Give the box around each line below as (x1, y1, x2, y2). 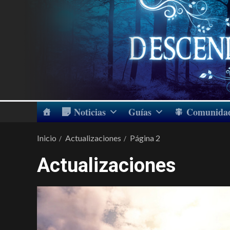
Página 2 (130, 133, 160, 143)
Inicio (37, 133, 56, 143)
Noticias (74, 105, 106, 119)
